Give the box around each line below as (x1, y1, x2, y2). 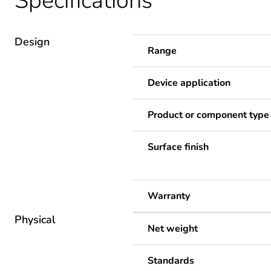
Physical (15, 212, 56, 227)
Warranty (148, 189, 190, 203)
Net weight (148, 222, 198, 236)
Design (15, 34, 50, 50)
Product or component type (148, 108, 269, 122)
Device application (148, 76, 230, 90)
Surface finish (148, 140, 209, 154)
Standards (148, 254, 194, 268)
